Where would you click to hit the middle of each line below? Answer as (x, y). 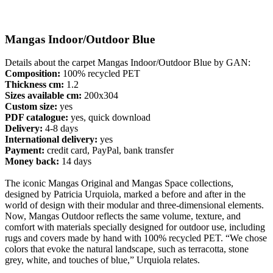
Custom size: (31, 107)
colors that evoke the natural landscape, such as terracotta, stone (127, 249)
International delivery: (51, 140)
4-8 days (60, 129)
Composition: (33, 74)
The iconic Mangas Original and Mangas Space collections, (119, 183)
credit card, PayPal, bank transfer (109, 151)
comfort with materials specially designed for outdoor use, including (135, 227)
